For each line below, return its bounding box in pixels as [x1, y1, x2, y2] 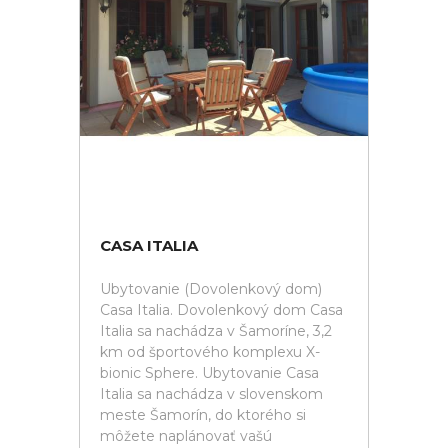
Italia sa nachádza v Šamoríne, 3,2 [100, 322, 332, 340]
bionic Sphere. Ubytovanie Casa [100, 364, 319, 382]
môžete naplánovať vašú [100, 427, 272, 445]
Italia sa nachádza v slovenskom [100, 385, 323, 403]
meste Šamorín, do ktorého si [100, 406, 306, 424]
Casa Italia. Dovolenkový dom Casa [100, 301, 343, 319]
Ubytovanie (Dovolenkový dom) [100, 280, 322, 298]
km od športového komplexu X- [100, 343, 320, 361]
